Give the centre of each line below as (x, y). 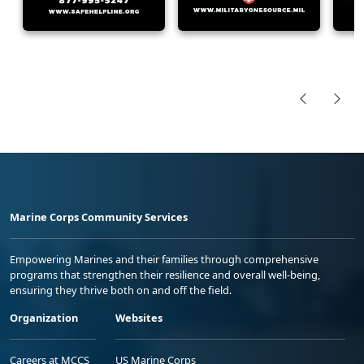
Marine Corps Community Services (99, 217)
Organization (44, 317)
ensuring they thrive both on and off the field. (121, 290)
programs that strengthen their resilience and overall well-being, (165, 274)
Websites (139, 317)
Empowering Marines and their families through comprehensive (164, 259)
